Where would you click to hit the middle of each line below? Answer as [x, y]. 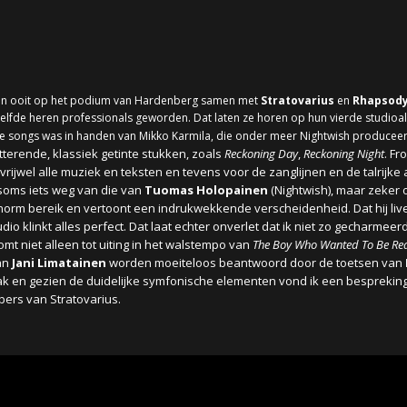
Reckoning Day [261, 154]
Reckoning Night [344, 154]
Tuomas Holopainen [206, 190]
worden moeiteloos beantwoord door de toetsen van [256, 263]
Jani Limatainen [59, 263]
